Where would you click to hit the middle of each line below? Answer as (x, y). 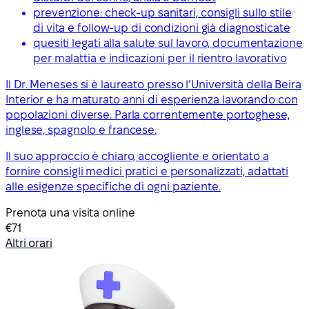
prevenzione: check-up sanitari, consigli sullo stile (162, 12)
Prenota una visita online (70, 212)
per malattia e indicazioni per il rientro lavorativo (160, 58)
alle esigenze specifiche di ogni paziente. (113, 186)
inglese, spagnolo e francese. (81, 130)
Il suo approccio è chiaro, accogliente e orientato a (137, 156)
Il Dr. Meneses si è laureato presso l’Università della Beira (153, 84)
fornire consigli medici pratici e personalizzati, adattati (147, 171)
